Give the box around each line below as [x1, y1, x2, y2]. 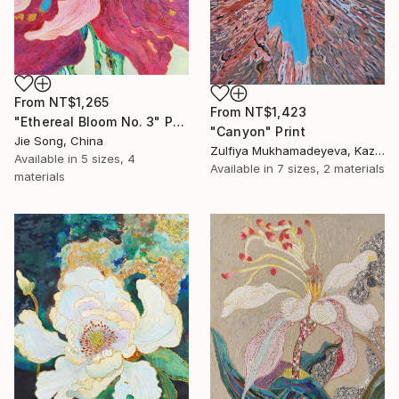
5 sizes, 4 [81, 151, 135, 166]
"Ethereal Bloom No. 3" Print [172, 113, 184, 129]
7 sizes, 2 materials [277, 160, 385, 175]
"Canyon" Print [210, 123, 306, 139]
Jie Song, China [14, 133, 103, 148]
